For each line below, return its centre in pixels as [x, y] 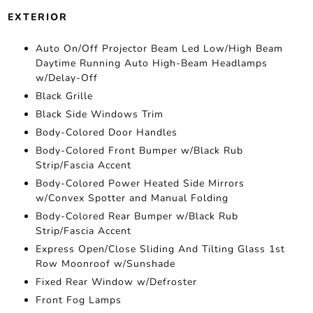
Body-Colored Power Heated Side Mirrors [140, 183]
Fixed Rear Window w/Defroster [116, 282]
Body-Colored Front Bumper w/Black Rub [139, 150]
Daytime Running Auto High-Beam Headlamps [151, 63]
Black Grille [64, 96]
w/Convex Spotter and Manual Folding [132, 198]
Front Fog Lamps [78, 300]
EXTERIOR [37, 17]
